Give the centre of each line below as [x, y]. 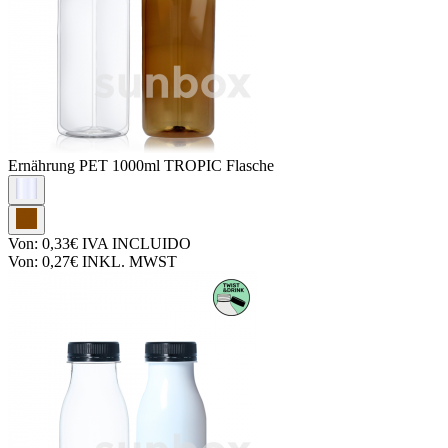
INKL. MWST [127, 261]
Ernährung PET [60, 165]
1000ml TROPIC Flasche [193, 165]
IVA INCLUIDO [134, 243]
